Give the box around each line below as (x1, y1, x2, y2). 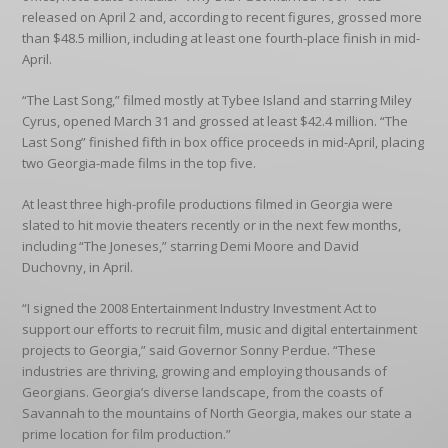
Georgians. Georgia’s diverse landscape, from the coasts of (22, 383, 384, 401)
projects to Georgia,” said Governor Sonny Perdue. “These (22, 341, 377, 359)
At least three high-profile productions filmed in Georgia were (22, 195, 394, 213)
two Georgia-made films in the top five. (22, 154, 257, 172)
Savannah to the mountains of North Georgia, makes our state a (22, 404, 413, 422)
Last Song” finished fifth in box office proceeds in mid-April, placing (22, 133, 425, 151)
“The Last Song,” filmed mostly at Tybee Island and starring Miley (22, 91, 413, 109)
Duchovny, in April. (22, 258, 134, 276)
